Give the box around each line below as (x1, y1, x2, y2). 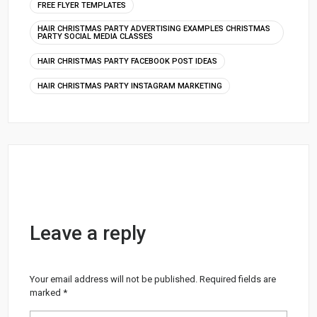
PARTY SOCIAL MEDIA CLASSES (38, 32, 154, 42)
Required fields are (200, 274, 277, 285)
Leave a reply (30, 221, 147, 246)
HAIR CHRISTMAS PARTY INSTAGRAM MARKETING (38, 81, 223, 91)
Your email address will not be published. (30, 274, 198, 285)
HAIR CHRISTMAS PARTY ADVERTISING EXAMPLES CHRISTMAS (38, 24, 271, 34)
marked (30, 287, 64, 299)
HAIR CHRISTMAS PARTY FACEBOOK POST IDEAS (38, 57, 218, 67)
